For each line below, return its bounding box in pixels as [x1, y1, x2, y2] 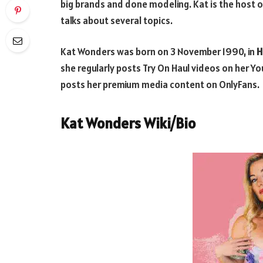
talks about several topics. [60, 14, 173, 27]
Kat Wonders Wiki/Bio [60, 114, 195, 133]
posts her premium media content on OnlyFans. [60, 78, 259, 92]
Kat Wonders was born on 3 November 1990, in [60, 45, 257, 59]
